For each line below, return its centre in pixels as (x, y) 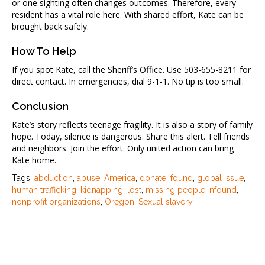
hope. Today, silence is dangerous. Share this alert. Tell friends (131, 136)
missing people (175, 190)
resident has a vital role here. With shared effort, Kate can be (128, 14)
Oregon (119, 202)
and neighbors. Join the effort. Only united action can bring (123, 148)
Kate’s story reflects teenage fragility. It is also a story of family (132, 125)
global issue (220, 178)
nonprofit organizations (56, 202)
